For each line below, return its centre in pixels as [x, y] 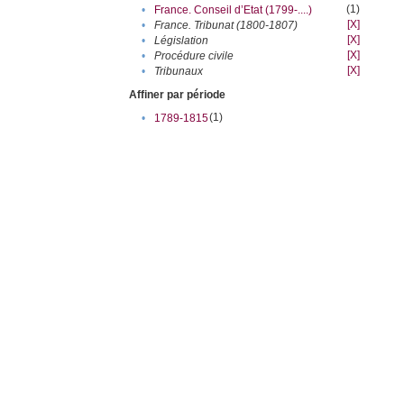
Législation [182, 41]
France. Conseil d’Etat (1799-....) [234, 10]
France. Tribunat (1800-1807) [226, 26]
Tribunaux [179, 72]
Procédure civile [194, 56]
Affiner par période [178, 95]
